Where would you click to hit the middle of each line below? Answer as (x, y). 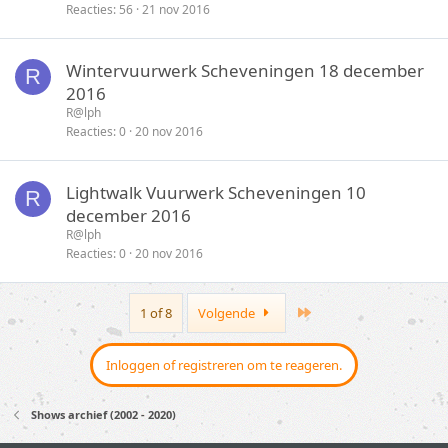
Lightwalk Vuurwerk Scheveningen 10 (216, 192)
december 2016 (128, 215)
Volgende (228, 312)
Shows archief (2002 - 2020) (103, 414)
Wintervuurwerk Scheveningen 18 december (245, 70)
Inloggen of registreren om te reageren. (224, 364)
